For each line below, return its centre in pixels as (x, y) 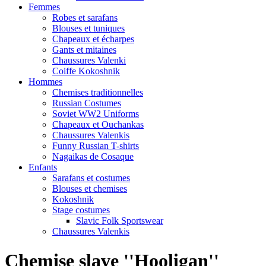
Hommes (45, 82)
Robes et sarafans (85, 18)
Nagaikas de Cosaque (93, 157)
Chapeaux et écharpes (93, 39)
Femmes (44, 7)
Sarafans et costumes (91, 178)
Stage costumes (81, 210)
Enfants (43, 167)
